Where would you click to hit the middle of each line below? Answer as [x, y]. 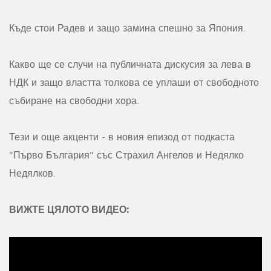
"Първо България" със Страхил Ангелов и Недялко [126, 155]
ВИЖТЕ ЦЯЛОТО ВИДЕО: [69, 209]
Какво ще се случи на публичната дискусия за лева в [130, 64]
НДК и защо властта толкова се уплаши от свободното [134, 83]
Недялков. [32, 173]
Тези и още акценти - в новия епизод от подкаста [122, 137]
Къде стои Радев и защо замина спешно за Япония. [127, 28]
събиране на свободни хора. [74, 101]
